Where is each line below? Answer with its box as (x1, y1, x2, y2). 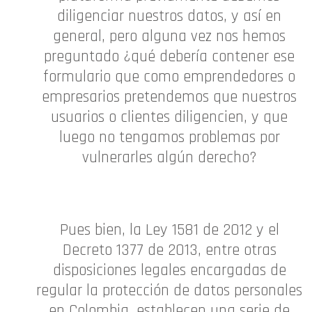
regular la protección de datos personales (36, 281, 303, 302)
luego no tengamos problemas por (58, 127, 280, 148)
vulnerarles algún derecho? (81, 148, 257, 169)
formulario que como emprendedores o (43, 67, 296, 88)
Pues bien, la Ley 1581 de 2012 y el (59, 220, 279, 241)
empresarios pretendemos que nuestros (42, 87, 297, 108)
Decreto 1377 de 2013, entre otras (62, 240, 276, 261)
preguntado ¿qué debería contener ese (44, 47, 295, 68)
